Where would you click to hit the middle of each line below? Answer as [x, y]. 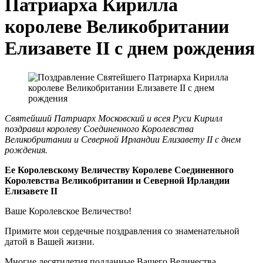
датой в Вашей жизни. [50, 241]
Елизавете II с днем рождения [130, 48]
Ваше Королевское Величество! [68, 211]
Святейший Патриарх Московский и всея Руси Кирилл [114, 118]
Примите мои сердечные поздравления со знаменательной [122, 231]
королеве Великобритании [117, 27]
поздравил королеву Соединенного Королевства [99, 129]
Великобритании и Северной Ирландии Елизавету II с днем [123, 139]
